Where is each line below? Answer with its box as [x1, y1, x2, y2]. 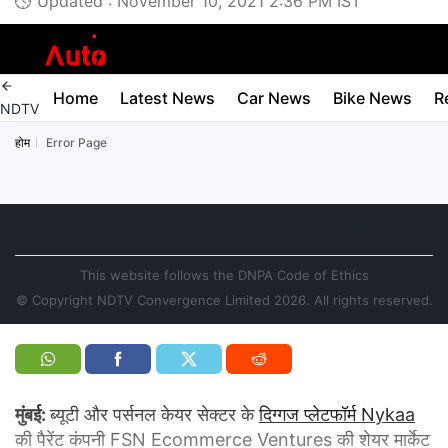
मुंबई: [15, 404, 50, 425]
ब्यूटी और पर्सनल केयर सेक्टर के [50, 404, 259, 425]
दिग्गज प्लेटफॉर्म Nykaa [259, 404, 415, 425]
